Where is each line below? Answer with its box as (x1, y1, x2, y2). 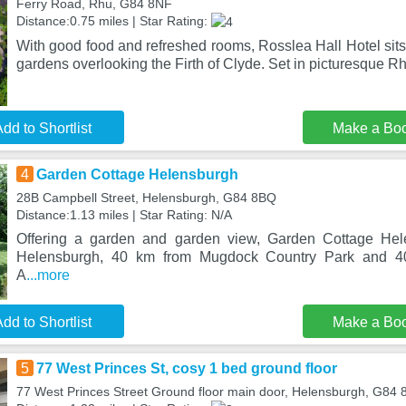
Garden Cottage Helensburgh (35, 167, 238, 182)
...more (25, 267, 70, 283)
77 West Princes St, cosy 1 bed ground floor (35, 361, 337, 376)
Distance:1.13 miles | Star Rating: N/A (15, 208, 232, 222)
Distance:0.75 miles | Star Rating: (15, 14, 211, 28)
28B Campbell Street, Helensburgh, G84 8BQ (15, 190, 276, 205)
